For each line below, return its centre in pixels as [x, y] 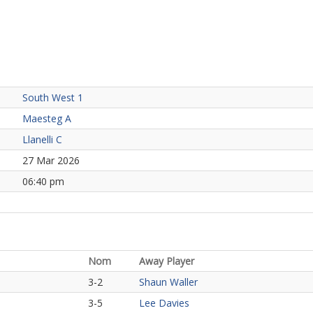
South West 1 [53, 97]
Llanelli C [42, 139]
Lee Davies [164, 303]
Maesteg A [47, 118]
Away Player [167, 261]
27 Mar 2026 [51, 160]
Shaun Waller [168, 282]
